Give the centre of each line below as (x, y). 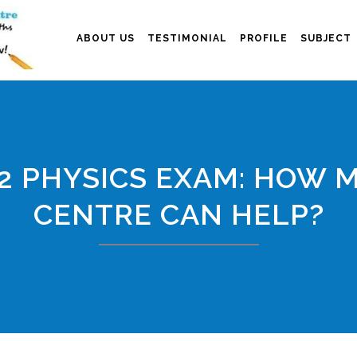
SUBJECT (326, 38)
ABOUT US (106, 38)
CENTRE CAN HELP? (178, 214)
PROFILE (264, 38)
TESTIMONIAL (187, 38)
